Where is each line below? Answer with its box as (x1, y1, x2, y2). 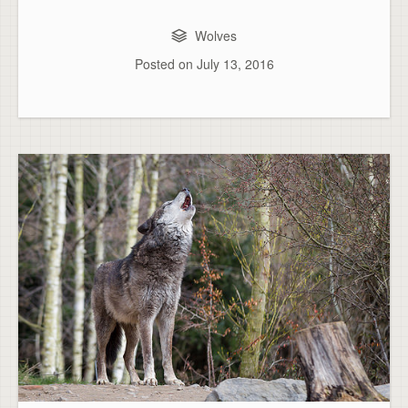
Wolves (195, 26, 238, 46)
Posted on (134, 55, 197, 74)
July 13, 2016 (196, 55, 274, 74)
